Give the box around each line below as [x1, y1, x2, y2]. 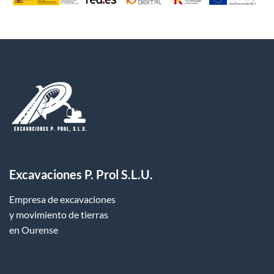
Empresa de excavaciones [9, 193, 116, 206]
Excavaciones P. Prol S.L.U [9, 167, 150, 182]
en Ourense [9, 224, 58, 236]
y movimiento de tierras [9, 209, 108, 221]
